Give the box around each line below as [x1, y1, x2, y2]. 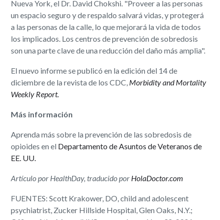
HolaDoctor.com [131, 173, 184, 183]
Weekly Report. [11, 89, 59, 99]
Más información [11, 109, 73, 119]
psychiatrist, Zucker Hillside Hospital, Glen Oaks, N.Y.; [11, 205, 193, 215]
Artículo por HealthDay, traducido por [11, 173, 132, 183]
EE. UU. [11, 153, 36, 163]
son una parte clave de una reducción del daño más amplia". [11, 45, 206, 55]
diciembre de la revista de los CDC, [11, 77, 130, 87]
